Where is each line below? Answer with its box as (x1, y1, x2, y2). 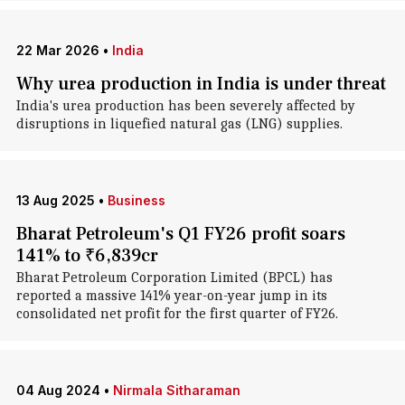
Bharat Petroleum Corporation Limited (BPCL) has (15, 269, 333, 286)
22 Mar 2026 (15, 42, 99, 58)
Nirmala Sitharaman (112, 382, 240, 398)
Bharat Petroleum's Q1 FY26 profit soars (15, 222, 345, 246)
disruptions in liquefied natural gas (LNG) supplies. (15, 116, 343, 132)
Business (107, 193, 165, 208)
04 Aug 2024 (15, 382, 100, 398)
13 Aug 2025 (15, 193, 95, 208)
